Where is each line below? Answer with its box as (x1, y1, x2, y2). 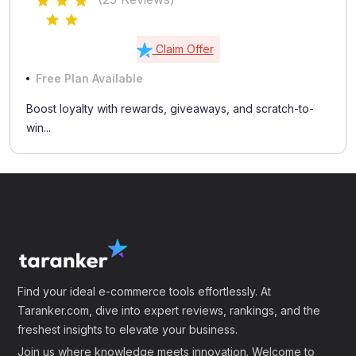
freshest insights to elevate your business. (17, 323, 238, 337)
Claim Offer (152, 41, 214, 56)
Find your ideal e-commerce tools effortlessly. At (17, 284, 272, 299)
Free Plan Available (36, 71, 143, 85)
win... (26, 120, 51, 134)
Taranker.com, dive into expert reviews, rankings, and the (17, 304, 321, 318)
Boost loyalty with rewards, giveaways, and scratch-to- (26, 101, 314, 115)
